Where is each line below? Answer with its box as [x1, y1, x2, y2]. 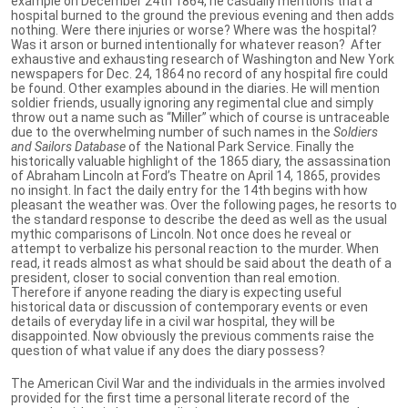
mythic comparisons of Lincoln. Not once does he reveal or [11, 226, 352, 241]
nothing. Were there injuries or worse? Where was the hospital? [11, 22, 377, 37]
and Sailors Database [11, 138, 126, 154]
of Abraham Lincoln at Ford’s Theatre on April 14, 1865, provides [11, 168, 381, 183]
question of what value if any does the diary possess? [11, 342, 325, 358]
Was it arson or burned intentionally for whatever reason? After [11, 36, 382, 52]
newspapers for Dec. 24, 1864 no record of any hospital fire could [11, 66, 388, 81]
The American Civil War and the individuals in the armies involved [11, 375, 385, 391]
